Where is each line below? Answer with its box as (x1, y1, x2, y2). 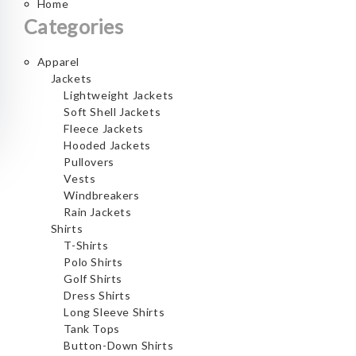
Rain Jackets (64, 205, 132, 219)
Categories (24, 14, 123, 38)
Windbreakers (64, 188, 140, 202)
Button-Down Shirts (64, 339, 174, 352)
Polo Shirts (64, 255, 123, 269)
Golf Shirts (64, 272, 122, 285)
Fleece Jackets (64, 122, 144, 135)
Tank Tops (64, 322, 120, 335)
